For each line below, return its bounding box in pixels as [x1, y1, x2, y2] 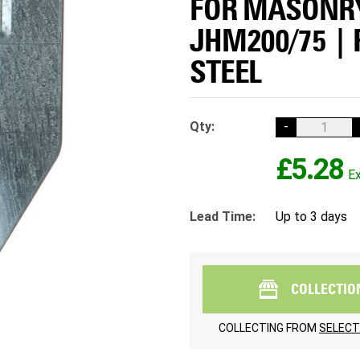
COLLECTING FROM [219, 321, 319, 334]
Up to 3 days [276, 208, 347, 224]
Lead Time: [190, 208, 256, 224]
